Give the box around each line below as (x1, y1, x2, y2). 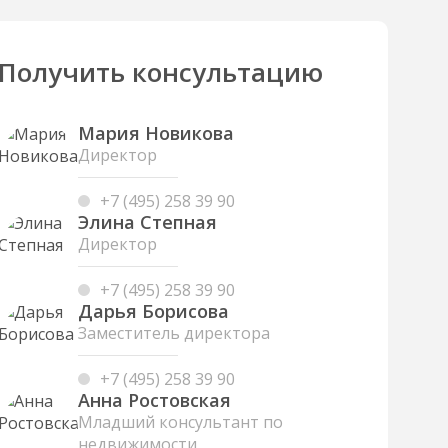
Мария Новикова (78, 121, 234, 146)
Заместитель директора (78, 322, 270, 345)
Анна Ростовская (78, 388, 231, 413)
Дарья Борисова (78, 299, 229, 324)
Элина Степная (78, 210, 217, 235)
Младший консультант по (78, 411, 283, 434)
